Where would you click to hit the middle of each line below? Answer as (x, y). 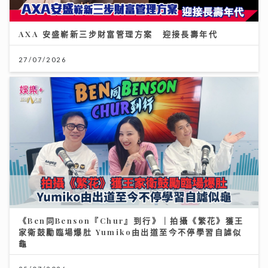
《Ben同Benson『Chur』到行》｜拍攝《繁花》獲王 (131, 220)
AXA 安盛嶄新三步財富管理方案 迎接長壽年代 (118, 34)
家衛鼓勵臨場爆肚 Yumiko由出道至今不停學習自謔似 (130, 232)
